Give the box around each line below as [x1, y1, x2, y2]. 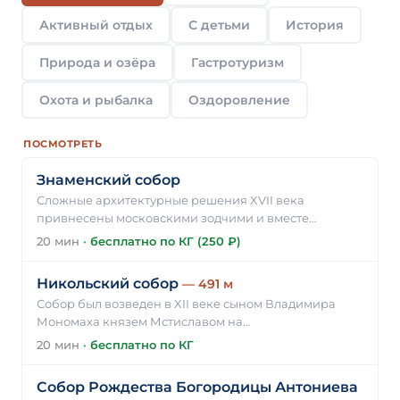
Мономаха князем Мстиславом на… [37, 313, 250, 329]
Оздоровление [188, 91, 290, 108]
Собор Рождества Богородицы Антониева [37, 378, 358, 396]
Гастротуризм [191, 54, 284, 71]
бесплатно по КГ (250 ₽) [90, 233, 241, 248]
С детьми [188, 16, 250, 33]
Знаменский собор [37, 171, 180, 188]
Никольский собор [37, 274, 179, 292]
